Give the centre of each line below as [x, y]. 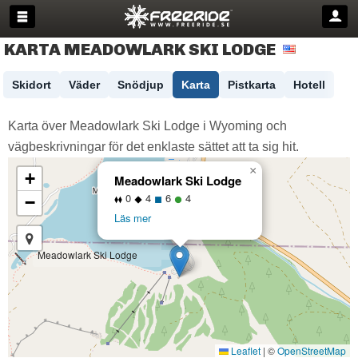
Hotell [309, 85]
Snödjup [141, 85]
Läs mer [133, 218]
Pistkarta [252, 85]
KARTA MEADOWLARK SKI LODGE [140, 49]
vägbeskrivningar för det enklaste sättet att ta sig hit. [153, 147]
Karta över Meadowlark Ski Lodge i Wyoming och [147, 126]
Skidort [32, 85]
